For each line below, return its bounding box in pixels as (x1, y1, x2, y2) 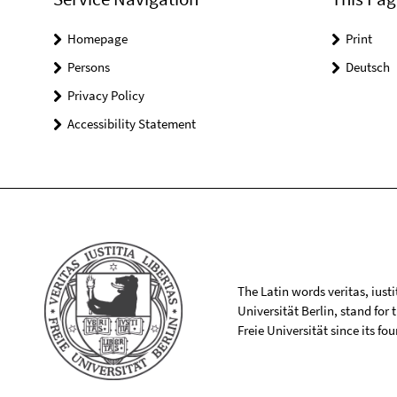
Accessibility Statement (67, 115, 196, 132)
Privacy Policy (67, 87, 144, 104)
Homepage (67, 30, 128, 47)
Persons (67, 58, 110, 75)
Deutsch (345, 58, 390, 75)
